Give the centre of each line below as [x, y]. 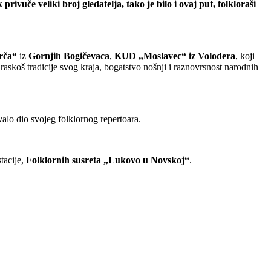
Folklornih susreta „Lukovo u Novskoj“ [108, 160]
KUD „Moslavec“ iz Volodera [175, 56]
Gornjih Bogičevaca [69, 56]
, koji [245, 56]
